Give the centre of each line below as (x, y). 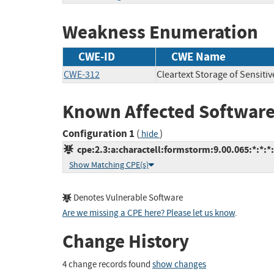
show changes (179, 264)
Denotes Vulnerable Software (127, 198)
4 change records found (107, 264)
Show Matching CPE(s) (109, 165)
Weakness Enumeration (160, 32)
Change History (126, 242)
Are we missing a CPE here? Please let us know (149, 213)
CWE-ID (97, 56)
